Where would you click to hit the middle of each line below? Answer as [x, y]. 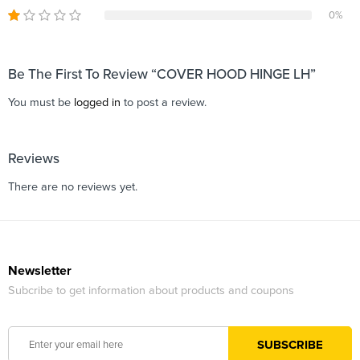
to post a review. [164, 102]
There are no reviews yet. [73, 186]
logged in [97, 102]
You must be [41, 102]
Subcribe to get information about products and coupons [151, 291]
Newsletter [40, 271]
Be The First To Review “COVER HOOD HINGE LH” [162, 74]
